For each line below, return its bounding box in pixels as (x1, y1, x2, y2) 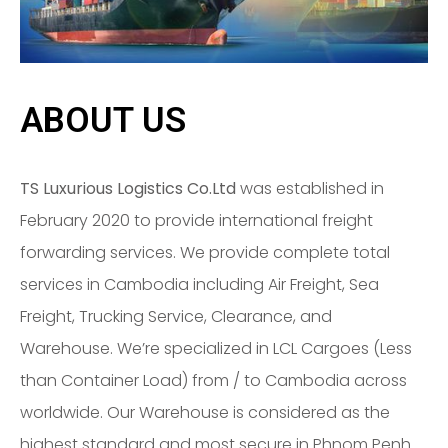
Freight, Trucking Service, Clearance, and (20, 305, 332, 329)
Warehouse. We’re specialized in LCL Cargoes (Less (20, 337, 412, 361)
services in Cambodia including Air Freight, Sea (20, 273, 379, 297)
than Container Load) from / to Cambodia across (20, 369, 407, 393)
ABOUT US (20, 100, 186, 142)
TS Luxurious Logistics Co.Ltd (20, 177, 236, 201)
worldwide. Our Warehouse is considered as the (20, 401, 390, 425)
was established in (236, 177, 384, 201)
